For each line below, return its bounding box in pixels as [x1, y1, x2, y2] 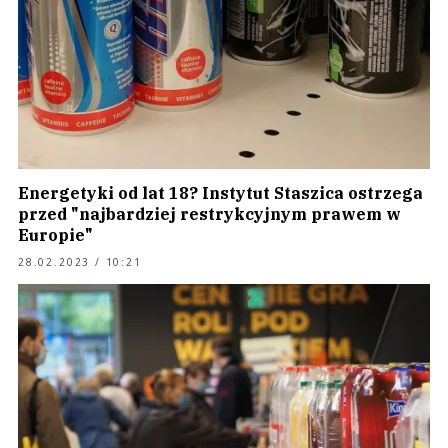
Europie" [18, 225, 93, 245]
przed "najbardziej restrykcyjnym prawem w [18, 204, 401, 224]
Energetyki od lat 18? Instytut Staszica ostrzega [18, 183, 423, 203]
